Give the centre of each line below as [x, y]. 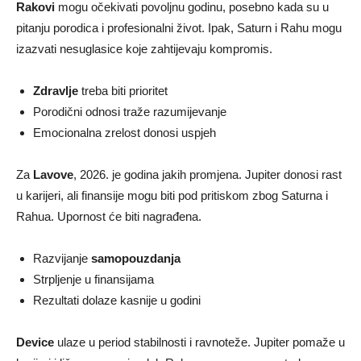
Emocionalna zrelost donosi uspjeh [124, 132]
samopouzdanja [136, 258]
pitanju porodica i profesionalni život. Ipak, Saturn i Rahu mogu [179, 27]
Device [35, 342]
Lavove [53, 174]
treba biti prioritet [123, 90]
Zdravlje [56, 90]
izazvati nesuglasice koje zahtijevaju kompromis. [144, 48]
